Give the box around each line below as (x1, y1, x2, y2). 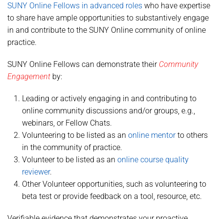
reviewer (22, 167, 50, 176)
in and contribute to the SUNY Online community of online (7, 25, 206, 35)
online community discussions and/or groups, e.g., (22, 106, 195, 115)
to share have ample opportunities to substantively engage (7, 13, 209, 22)
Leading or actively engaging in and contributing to (22, 94, 197, 103)
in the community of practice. (22, 143, 122, 152)
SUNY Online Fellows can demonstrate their (7, 60, 159, 69)
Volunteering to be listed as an (22, 131, 128, 140)
